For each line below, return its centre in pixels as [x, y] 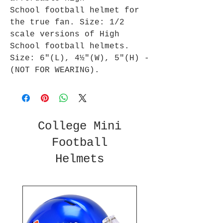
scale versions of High [65, 35]
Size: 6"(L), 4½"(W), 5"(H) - [80, 58]
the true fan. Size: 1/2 [67, 23]
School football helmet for [75, 11]
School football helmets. [70, 47]
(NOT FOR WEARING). [55, 70]
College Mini [80, 126]
